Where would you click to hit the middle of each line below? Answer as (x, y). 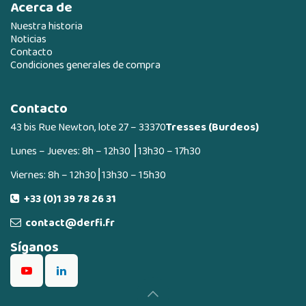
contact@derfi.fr (68, 223)
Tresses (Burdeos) (212, 127)
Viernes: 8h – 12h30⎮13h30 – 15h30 (88, 175)
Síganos (34, 247)
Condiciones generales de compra (85, 65)
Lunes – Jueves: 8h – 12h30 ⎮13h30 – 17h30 (106, 151)
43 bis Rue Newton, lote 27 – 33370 (88, 127)
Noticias (28, 39)
